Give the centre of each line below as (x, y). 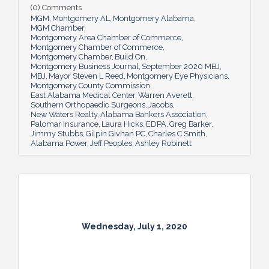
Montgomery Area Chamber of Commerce (106, 37)
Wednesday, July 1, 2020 (134, 227)
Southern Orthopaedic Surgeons (88, 104)
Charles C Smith (177, 133)
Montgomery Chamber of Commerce (97, 47)
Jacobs (161, 104)
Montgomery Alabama (153, 18)
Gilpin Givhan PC (116, 133)
